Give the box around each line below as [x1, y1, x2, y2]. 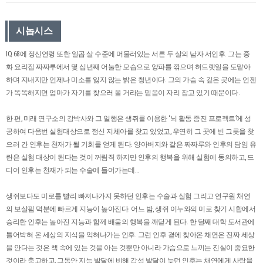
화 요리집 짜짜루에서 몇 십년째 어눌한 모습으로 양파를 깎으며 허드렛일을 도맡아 [6, 62, 250, 71]
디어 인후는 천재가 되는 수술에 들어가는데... [6, 166, 139, 174]
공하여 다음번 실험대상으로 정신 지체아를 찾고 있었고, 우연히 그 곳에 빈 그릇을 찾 [6, 127, 254, 136]
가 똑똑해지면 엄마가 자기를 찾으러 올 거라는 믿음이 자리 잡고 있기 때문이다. [6, 88, 240, 97]
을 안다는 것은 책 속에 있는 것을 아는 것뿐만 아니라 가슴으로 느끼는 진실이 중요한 [6, 243, 255, 252]
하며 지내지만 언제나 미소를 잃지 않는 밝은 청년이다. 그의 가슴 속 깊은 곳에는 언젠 [6, 75, 256, 84]
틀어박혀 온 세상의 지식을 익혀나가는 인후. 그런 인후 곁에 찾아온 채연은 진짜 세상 [6, 230, 255, 239]
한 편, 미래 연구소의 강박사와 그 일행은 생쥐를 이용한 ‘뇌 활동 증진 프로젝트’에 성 [6, 114, 251, 123]
